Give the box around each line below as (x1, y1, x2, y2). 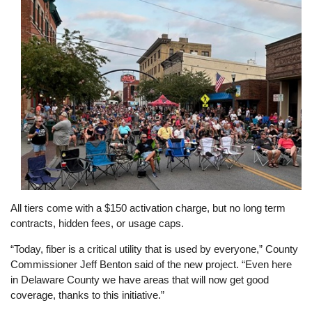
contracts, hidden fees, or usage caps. (10, 217, 185, 230)
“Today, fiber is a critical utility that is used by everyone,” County (10, 243, 299, 256)
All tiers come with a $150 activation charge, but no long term (10, 202, 286, 214)
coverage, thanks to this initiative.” (10, 289, 165, 302)
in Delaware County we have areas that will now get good (10, 274, 270, 286)
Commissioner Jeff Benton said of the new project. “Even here (10, 258, 292, 271)
